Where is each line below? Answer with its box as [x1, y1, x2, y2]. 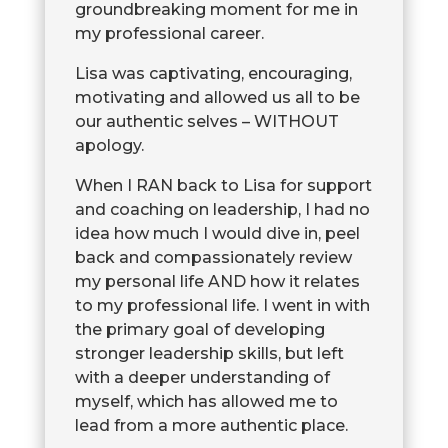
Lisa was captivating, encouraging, [74, 63, 352, 83]
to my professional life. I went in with [74, 295, 370, 315]
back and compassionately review [74, 247, 352, 267]
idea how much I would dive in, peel [74, 223, 360, 243]
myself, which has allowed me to [74, 391, 338, 411]
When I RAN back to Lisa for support [74, 175, 372, 195]
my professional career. [74, 23, 264, 43]
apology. [74, 135, 144, 155]
